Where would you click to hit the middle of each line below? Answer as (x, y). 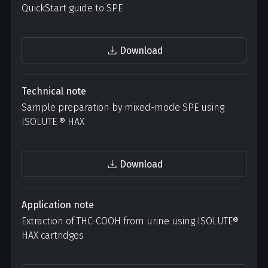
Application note (58, 205)
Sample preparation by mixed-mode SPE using (123, 107)
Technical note (54, 91)
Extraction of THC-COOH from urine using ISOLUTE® (130, 221)
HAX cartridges (53, 235)
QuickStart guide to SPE (72, 8)
